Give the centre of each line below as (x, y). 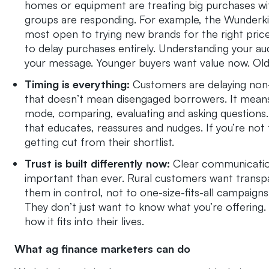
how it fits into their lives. (84, 221)
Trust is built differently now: (99, 164)
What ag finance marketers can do (102, 249)
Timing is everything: (77, 84)
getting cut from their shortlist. (99, 142)
